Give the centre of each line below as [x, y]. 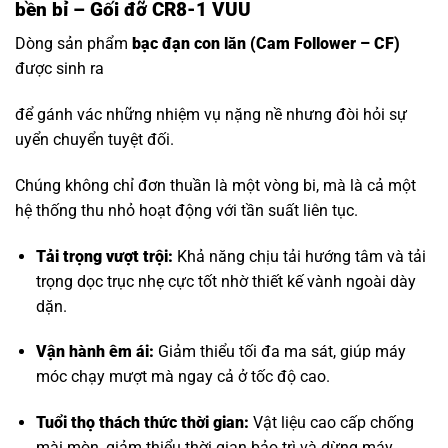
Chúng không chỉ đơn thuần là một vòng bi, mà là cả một [215, 185]
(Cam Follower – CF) [323, 44]
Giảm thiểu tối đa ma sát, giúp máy [279, 352]
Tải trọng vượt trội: [104, 256]
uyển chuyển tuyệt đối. [94, 139]
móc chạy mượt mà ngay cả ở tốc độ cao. [182, 377]
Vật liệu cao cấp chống [331, 423]
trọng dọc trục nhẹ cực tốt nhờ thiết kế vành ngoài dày [225, 281]
